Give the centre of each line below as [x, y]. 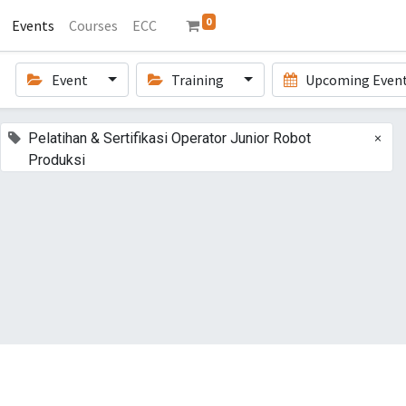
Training [198, 80]
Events [33, 25]
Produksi [56, 160]
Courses [93, 25]
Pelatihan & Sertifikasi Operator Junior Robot [169, 138]
